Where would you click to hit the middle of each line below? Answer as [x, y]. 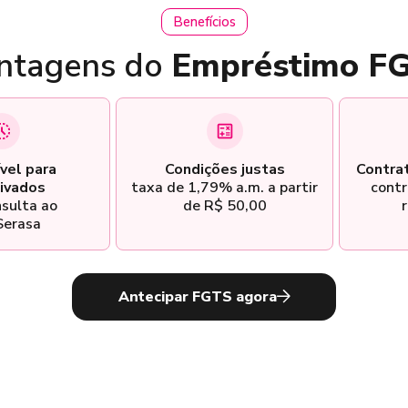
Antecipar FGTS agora [197, 296]
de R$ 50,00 [224, 205]
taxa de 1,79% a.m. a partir [224, 187]
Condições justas [224, 169]
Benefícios [204, 21]
